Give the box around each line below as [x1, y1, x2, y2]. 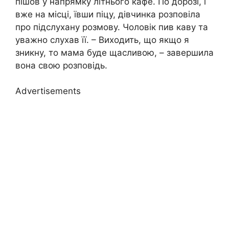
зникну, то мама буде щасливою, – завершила [15, 47, 214, 58]
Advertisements [15, 86, 81, 97]
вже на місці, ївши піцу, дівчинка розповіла [15, 9, 200, 19]
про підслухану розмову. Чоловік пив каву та [15, 21, 208, 32]
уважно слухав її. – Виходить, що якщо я [15, 34, 189, 45]
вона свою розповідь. [15, 60, 107, 71]
